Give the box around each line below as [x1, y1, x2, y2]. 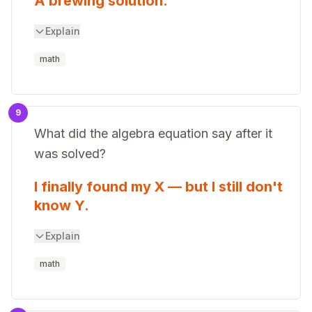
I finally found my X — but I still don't [34, 178, 283, 195]
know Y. [34, 197, 89, 214]
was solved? [34, 146, 106, 161]
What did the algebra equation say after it [34, 126, 272, 141]
